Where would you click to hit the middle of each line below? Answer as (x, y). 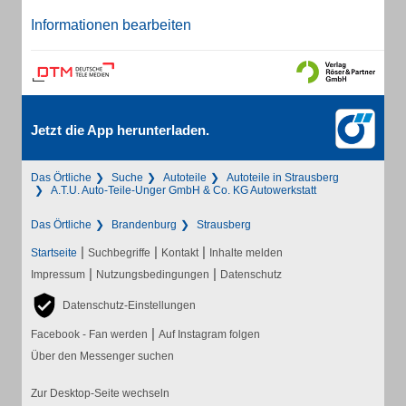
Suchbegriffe (119, 253)
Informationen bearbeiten (111, 25)
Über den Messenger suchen (102, 356)
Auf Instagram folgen (209, 334)
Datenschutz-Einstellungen (129, 305)
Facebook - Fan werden (89, 334)
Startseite (54, 253)
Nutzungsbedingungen (153, 275)
